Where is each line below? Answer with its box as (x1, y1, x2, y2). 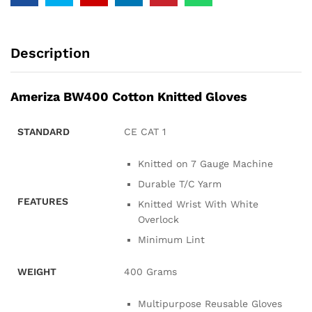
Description (10, 44, 90, 61)
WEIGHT (17, 265, 56, 277)
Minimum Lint (138, 233, 205, 245)
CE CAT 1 (124, 125, 166, 137)
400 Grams (124, 265, 177, 277)
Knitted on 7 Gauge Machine (138, 157, 273, 169)
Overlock (138, 213, 179, 225)
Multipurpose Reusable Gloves (138, 297, 282, 309)
